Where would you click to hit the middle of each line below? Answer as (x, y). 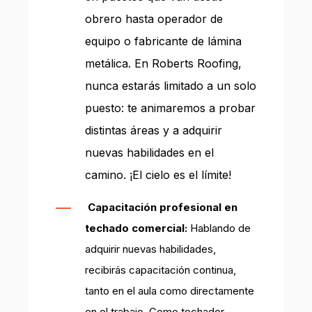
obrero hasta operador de (154, 18)
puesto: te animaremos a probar (170, 108)
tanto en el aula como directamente (170, 290)
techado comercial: (136, 228)
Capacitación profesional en (163, 207)
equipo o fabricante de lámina (163, 41)
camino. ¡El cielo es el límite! (158, 174)
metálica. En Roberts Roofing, (163, 63)
